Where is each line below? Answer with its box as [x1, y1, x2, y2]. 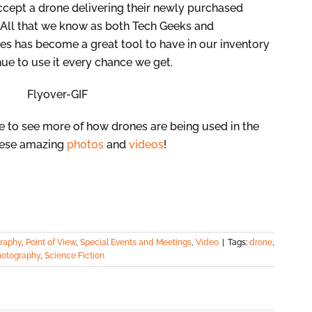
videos [129, 138, 164, 152]
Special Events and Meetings [80, 237, 192, 248]
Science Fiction [45, 251, 104, 261]
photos [67, 138, 104, 152]
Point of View [26, 237, 76, 248]
